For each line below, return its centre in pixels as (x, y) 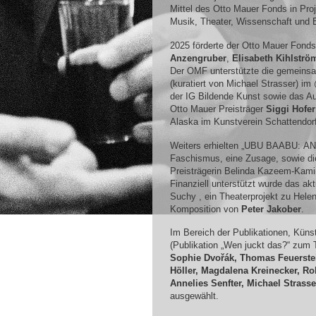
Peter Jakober (271, 209)
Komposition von (205, 209)
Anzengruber (198, 58)
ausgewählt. (194, 296)
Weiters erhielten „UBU (218, 145)
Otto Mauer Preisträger (218, 109)
